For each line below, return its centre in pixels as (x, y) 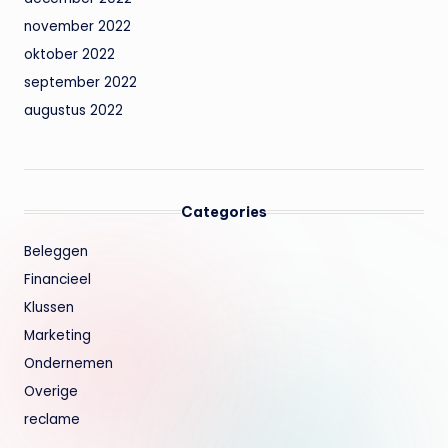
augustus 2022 (73, 110)
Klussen (49, 307)
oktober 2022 (69, 54)
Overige (51, 391)
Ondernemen (68, 363)
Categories (224, 211)
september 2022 (80, 82)
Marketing (57, 335)
